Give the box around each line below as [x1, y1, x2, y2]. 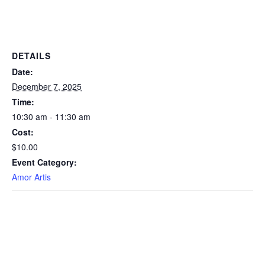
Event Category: [12, 156, 77, 168]
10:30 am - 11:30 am [12, 110, 91, 122]
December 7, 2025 [12, 80, 82, 92]
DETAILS [12, 49, 51, 62]
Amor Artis [12, 170, 51, 183]
